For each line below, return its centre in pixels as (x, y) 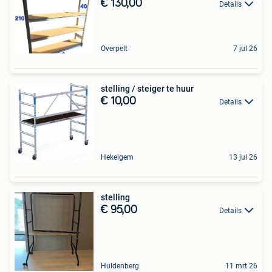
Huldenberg (120, 266)
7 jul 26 (245, 48)
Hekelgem (117, 157)
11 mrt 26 (241, 266)
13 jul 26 (243, 157)
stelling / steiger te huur (147, 88)
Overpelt (114, 48)
